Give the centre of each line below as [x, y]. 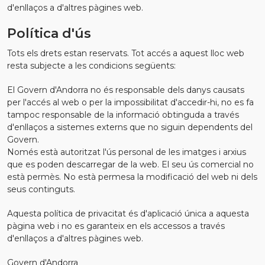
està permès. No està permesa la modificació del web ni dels [132, 177]
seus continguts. [41, 189]
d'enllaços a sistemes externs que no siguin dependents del [130, 127]
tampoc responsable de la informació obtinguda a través [123, 115]
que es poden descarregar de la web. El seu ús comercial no [130, 164]
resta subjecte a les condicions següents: [91, 66]
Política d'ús [49, 33]
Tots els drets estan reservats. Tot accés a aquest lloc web [126, 53]
